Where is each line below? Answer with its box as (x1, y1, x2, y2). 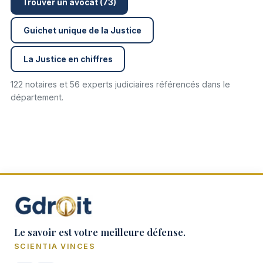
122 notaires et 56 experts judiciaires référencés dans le (11, 79, 230, 89)
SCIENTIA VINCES (14, 242, 96, 251)
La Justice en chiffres (23, 54, 113, 64)
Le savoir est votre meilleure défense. (14, 225, 186, 238)
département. (11, 92, 63, 102)
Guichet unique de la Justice (23, 25, 141, 35)
